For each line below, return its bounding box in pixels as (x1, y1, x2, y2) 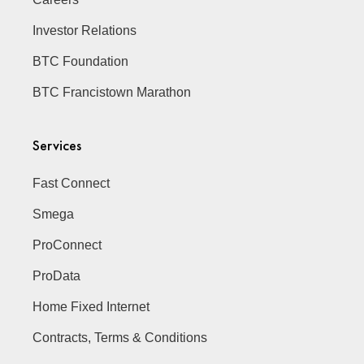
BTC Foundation (32, 54, 129, 68)
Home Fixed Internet (32, 300, 150, 314)
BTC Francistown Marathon (32, 85, 192, 99)
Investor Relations (32, 24, 137, 37)
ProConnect (32, 238, 102, 252)
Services (32, 136, 82, 154)
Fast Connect (32, 176, 110, 190)
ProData (32, 269, 81, 283)
